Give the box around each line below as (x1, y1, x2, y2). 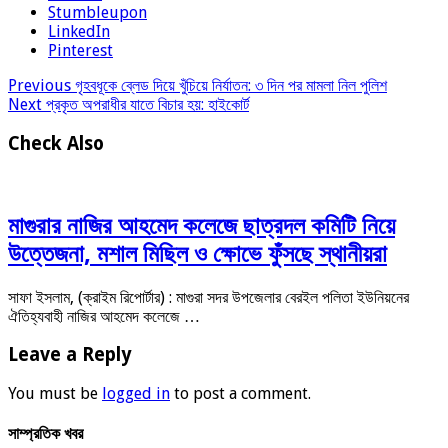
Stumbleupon (48, 3, 147, 23)
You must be (8, 384, 102, 404)
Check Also (8, 133, 104, 155)
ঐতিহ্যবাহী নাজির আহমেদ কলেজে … (8, 306, 200, 326)
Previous (8, 76, 71, 96)
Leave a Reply (8, 344, 132, 366)
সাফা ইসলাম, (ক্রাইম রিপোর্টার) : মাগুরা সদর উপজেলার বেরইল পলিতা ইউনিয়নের (8, 287, 409, 307)
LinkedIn (48, 22, 110, 42)
